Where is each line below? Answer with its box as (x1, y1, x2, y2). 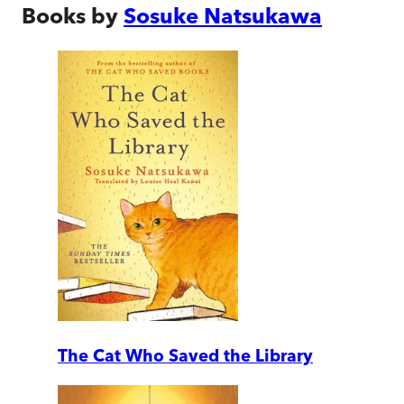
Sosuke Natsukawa (124, 2, 322, 29)
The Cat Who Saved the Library (58, 344, 313, 366)
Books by (22, 2, 118, 29)
